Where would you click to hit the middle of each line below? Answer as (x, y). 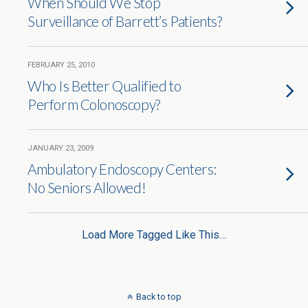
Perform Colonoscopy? (94, 104)
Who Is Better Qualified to (104, 86)
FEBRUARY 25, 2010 (61, 65)
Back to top (158, 297)
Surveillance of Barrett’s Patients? (125, 21)
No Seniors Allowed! (87, 187)
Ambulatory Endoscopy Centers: (122, 169)
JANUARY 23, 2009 (60, 148)
